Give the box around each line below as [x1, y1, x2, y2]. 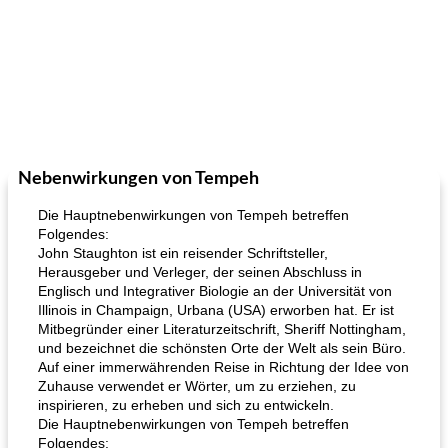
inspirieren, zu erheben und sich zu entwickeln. [38, 397, 334, 413]
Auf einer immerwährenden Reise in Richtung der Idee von [38, 359, 409, 375]
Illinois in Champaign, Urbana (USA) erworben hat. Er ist [38, 302, 394, 318]
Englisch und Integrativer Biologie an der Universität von [38, 283, 392, 299]
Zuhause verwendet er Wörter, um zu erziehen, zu [38, 378, 356, 394]
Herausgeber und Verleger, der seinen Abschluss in [38, 264, 362, 280]
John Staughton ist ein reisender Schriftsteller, [38, 245, 328, 261]
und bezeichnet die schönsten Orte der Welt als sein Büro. [38, 340, 406, 356]
